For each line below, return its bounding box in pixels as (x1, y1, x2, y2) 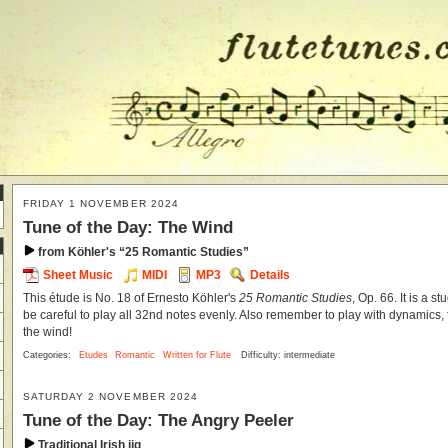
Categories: (23, 349, 74, 360)
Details (250, 269, 291, 282)
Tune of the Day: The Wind (23, 217, 233, 238)
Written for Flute (162, 349, 231, 360)
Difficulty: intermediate (240, 349, 335, 360)
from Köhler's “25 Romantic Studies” (35, 246, 249, 259)
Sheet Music (43, 269, 113, 282)
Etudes (78, 349, 108, 360)
